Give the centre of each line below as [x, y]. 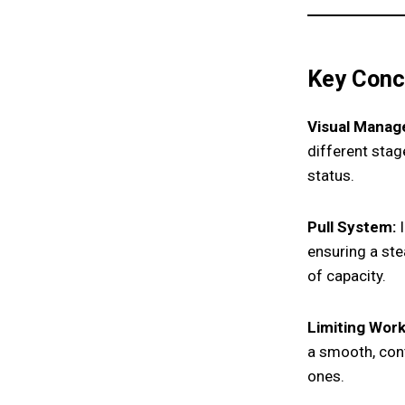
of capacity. [347, 276]
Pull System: [352, 227]
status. [331, 176]
